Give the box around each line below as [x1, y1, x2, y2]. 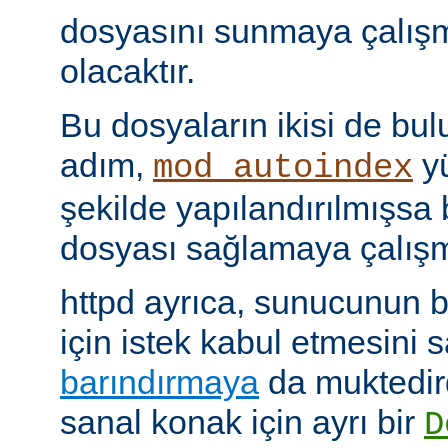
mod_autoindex [153, 149, 413, 188]
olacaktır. [60, 52, 195, 91]
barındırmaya [60, 363, 259, 402]
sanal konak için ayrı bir [60, 403, 424, 442]
